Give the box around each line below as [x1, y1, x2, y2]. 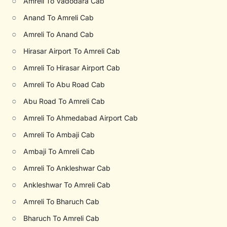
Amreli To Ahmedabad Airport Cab [23, 113, 138, 122]
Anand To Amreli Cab [23, 13, 94, 22]
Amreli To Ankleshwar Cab [23, 164, 111, 172]
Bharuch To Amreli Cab [23, 214, 100, 222]
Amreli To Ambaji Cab [23, 130, 95, 139]
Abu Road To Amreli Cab [23, 97, 105, 105]
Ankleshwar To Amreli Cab [23, 180, 111, 189]
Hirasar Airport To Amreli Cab [23, 47, 121, 55]
